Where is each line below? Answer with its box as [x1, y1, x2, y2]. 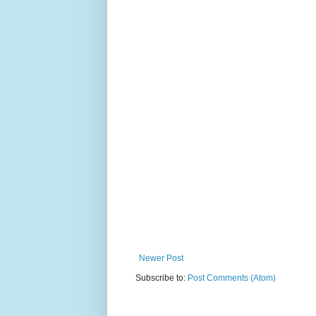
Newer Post [139, 253, 183, 263]
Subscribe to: [135, 272, 188, 283]
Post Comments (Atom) [188, 272, 276, 283]
